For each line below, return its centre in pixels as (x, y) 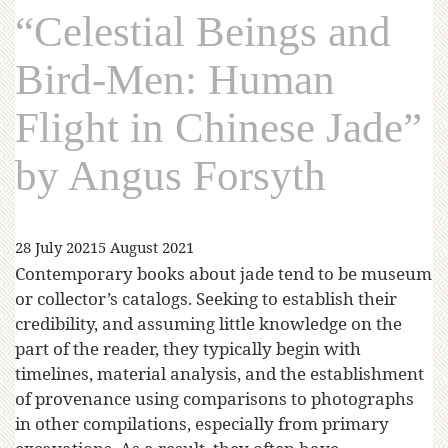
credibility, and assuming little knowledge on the (208, 324)
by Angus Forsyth (170, 176)
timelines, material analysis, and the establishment (219, 374)
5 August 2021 (146, 247)
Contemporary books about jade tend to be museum (223, 274)
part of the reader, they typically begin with (188, 349)
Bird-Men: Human (175, 80)
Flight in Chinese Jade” (218, 128)
